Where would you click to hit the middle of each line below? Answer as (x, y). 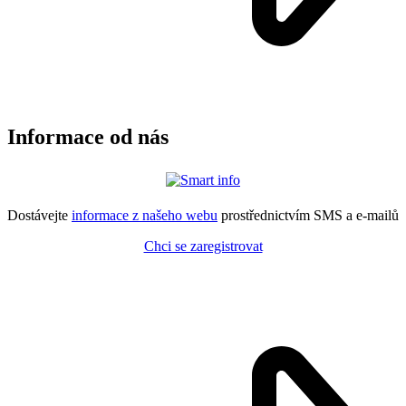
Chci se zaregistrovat (203, 246)
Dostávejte (39, 216)
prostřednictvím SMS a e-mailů (308, 216)
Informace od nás (88, 137)
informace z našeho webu (145, 216)
